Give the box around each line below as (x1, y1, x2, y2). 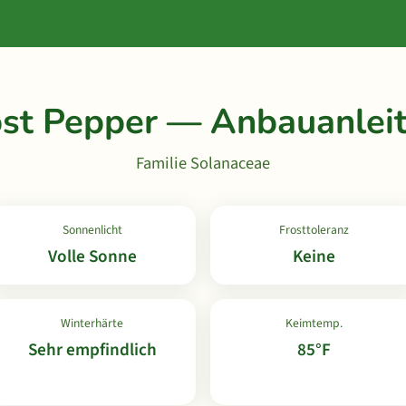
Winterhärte (61, 314, 123, 332)
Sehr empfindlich (27, 337, 157, 362)
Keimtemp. (285, 314, 343, 332)
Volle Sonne (47, 244, 137, 269)
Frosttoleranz (279, 221, 349, 238)
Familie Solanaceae (136, 151, 270, 175)
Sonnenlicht (62, 221, 122, 238)
